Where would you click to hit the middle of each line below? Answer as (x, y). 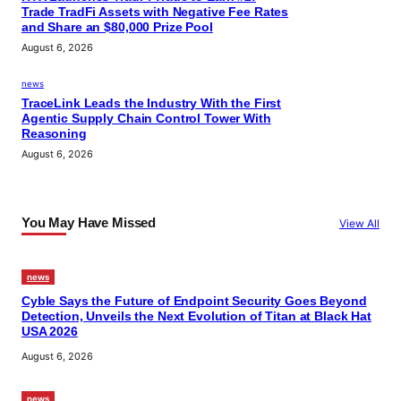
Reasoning (54, 133)
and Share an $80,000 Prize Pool (117, 28)
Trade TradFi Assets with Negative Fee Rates (155, 13)
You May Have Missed (89, 223)
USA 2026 (50, 331)
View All (359, 223)
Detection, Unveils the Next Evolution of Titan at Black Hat (196, 316)
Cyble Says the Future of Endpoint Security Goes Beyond (194, 301)
